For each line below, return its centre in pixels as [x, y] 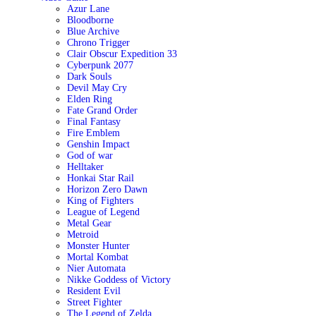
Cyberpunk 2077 [100, 65]
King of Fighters [100, 201]
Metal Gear [89, 223]
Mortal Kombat [97, 257]
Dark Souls [89, 77]
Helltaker [85, 167]
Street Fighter [94, 302]
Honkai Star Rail [100, 178]
